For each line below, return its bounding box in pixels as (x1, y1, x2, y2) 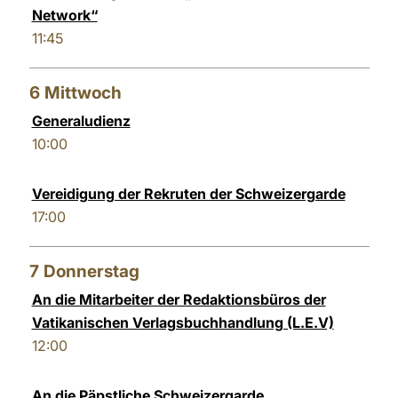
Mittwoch (44, 83, 122, 103)
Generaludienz (31, 112, 131, 130)
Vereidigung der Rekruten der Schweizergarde (31, 185, 346, 203)
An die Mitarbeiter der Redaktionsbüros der (31, 291, 326, 308)
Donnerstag (43, 261, 139, 282)
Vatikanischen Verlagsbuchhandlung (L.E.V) (31, 314, 334, 331)
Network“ (31, 6, 98, 24)
